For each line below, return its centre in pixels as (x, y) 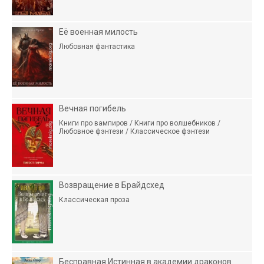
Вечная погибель (93, 109)
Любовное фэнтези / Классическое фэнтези (134, 132)
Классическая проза (94, 200)
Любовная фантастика (97, 47)
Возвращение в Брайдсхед (112, 185)
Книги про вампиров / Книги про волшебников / (140, 123)
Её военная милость (98, 32)
